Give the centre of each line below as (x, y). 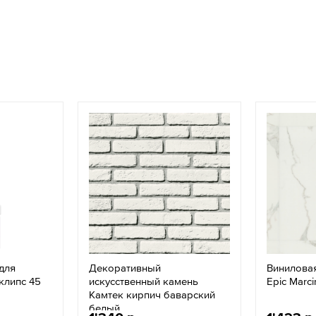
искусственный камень (144, 281)
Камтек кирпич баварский (152, 294)
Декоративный (125, 268)
